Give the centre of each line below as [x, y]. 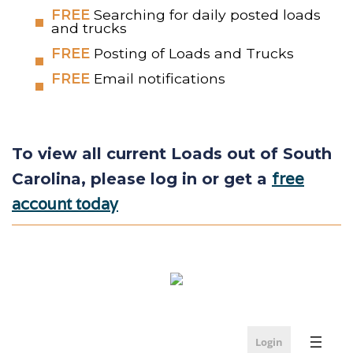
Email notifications [158, 78]
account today [65, 204]
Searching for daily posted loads [207, 14]
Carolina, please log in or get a [142, 178]
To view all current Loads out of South [172, 153]
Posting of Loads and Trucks [192, 53]
